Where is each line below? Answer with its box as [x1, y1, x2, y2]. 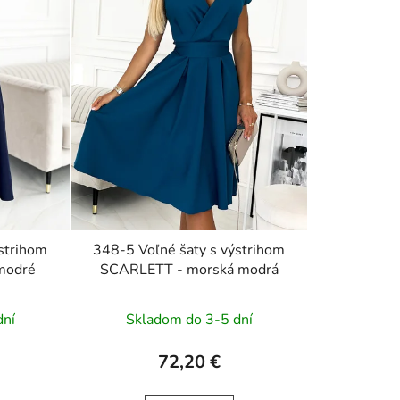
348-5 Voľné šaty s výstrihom [93, 240, 286, 261]
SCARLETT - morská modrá [99, 260, 279, 280]
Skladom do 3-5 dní [125, 310, 253, 330]
